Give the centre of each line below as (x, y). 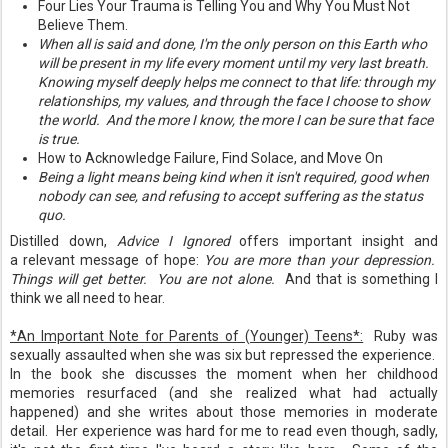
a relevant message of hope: (107, 260)
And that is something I (361, 279)
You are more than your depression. (321, 260)
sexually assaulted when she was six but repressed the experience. (224, 355)
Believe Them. (86, 25)
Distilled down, (63, 241)
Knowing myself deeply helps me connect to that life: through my (236, 82)
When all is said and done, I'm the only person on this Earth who (232, 44)
